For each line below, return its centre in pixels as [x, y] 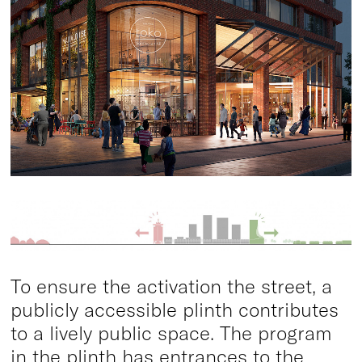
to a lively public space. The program [171, 333]
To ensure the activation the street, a [171, 286]
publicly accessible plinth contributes [174, 309]
